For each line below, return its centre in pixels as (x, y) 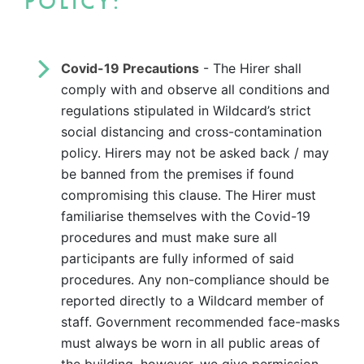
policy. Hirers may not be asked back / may (195, 152)
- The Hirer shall (250, 68)
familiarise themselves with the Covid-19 (186, 216)
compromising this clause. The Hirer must (188, 195)
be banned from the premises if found (178, 173)
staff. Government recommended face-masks (200, 321)
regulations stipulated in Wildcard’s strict (186, 110)
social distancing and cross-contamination (191, 131)
